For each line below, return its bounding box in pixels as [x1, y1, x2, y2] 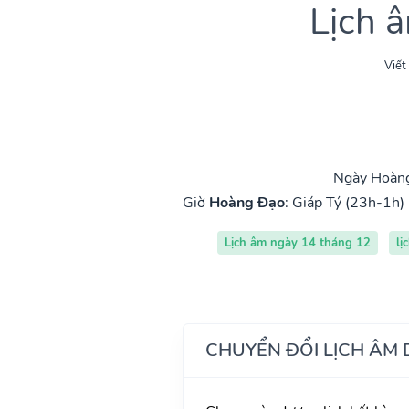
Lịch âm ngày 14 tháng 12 [224, 234, 371, 251]
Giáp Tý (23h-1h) [292, 192, 404, 213]
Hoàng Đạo [209, 192, 285, 213]
